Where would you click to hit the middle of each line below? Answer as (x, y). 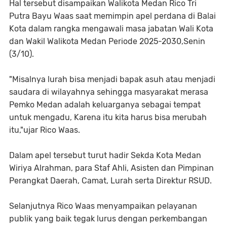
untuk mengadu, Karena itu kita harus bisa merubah (108, 117)
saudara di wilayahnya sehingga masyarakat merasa (109, 92)
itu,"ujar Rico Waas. (45, 130)
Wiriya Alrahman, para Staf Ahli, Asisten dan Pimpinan (111, 168)
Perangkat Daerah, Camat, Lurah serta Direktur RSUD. (110, 181)
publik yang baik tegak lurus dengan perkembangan (108, 219)
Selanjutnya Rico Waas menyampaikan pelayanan (103, 206)
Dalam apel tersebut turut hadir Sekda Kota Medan (105, 155)
